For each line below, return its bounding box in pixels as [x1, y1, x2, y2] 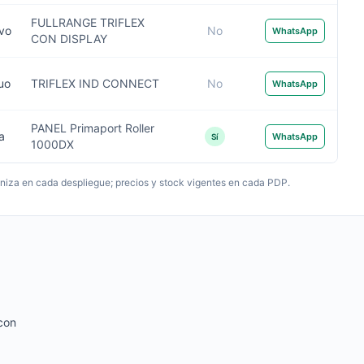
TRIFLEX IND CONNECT [31, 76, 159, 90]
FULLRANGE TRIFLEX [31, 15, 145, 29]
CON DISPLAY [31, 32, 107, 45]
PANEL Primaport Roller [31, 121, 154, 135]
